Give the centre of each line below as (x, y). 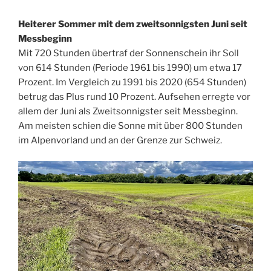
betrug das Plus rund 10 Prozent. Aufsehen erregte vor (134, 96)
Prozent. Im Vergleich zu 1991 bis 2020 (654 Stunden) (132, 82)
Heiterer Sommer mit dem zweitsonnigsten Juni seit (133, 24)
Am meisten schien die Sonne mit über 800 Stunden (130, 126)
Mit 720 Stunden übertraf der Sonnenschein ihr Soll (129, 53)
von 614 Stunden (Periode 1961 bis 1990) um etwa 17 (130, 67)
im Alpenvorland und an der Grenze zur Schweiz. (121, 140)
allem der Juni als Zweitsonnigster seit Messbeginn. (128, 111)
